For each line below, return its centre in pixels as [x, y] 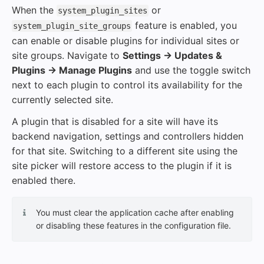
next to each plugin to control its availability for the [127, 85]
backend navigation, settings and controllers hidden [128, 136]
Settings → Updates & [172, 55]
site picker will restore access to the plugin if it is [122, 166]
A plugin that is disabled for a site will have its [115, 121]
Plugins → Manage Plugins [72, 70]
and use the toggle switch [191, 70]
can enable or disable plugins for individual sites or [126, 41]
